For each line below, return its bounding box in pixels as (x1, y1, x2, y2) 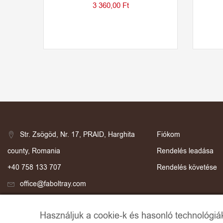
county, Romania (7, 146, 60, 156)
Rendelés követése (157, 163, 217, 172)
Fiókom (157, 130, 180, 139)
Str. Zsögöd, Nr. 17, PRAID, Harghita (20, 130, 135, 139)
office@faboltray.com (20, 179, 86, 189)
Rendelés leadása (157, 146, 214, 156)
